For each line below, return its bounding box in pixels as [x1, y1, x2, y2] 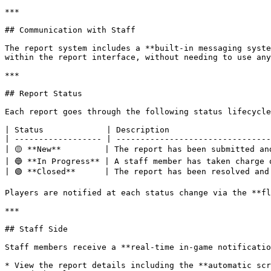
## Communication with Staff [5, 25, 135, 34]
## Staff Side [5, 224, 68, 233]
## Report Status [5, 89, 82, 98]
